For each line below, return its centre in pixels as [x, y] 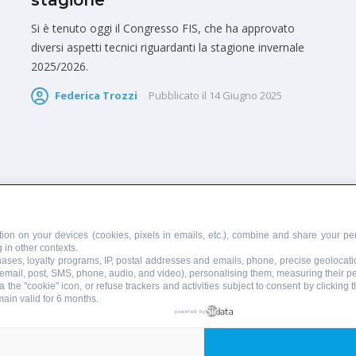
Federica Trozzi [96, 95]
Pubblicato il [178, 95]
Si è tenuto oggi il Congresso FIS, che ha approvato [163, 29]
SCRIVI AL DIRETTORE [113, 230]
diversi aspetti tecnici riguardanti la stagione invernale [168, 48]
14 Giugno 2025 [246, 95]
